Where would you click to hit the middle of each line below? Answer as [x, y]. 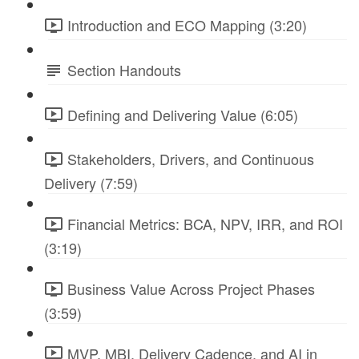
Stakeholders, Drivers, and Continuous [191, 159]
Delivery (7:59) [91, 183]
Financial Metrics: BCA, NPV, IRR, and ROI [205, 224]
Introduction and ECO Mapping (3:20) [187, 24]
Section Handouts [124, 69]
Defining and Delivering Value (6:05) [183, 114]
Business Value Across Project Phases [191, 288]
